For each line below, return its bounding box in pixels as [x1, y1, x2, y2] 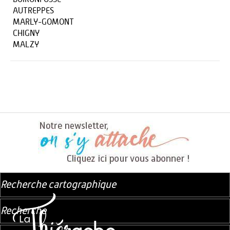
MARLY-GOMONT [13, 18, 74, 26]
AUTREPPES [13, 7, 54, 15]
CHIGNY [13, 29, 40, 37]
